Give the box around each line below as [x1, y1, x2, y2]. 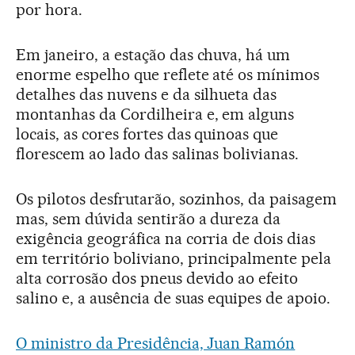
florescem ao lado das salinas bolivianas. [16, 143, 300, 163]
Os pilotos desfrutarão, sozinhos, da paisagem [16, 189, 338, 208]
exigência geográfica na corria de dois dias [16, 228, 316, 248]
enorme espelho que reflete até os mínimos [16, 64, 320, 84]
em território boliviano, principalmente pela [16, 248, 332, 268]
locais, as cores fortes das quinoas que [16, 124, 279, 143]
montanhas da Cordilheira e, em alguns [16, 104, 295, 124]
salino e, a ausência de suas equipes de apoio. [16, 288, 331, 307]
